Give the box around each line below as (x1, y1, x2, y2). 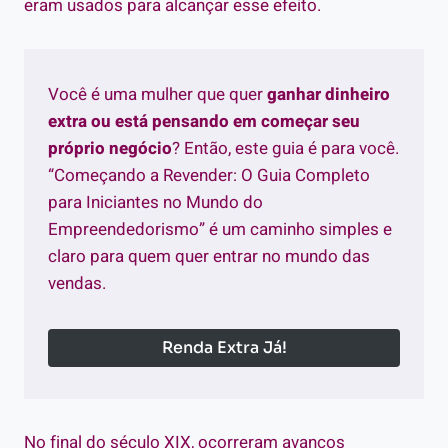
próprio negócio (48, 135, 172, 161)
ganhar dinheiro (267, 81, 390, 107)
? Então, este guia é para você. (172, 135, 399, 161)
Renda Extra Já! (161, 336, 287, 358)
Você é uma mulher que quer (48, 81, 267, 107)
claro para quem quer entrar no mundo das (48, 243, 370, 269)
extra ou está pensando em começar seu (48, 108, 360, 134)
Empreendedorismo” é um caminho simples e (48, 216, 392, 242)
